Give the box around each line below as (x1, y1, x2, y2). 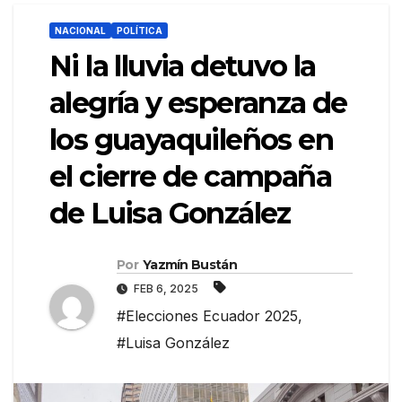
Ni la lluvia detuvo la (49, 48, 316, 84)
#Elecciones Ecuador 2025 (117, 307, 298, 326)
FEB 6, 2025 (131, 282, 201, 296)
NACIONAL (55, 25, 106, 37)
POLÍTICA (117, 25, 162, 37)
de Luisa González (49, 196, 291, 232)
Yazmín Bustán (142, 257, 237, 274)
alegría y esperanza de (49, 85, 347, 121)
